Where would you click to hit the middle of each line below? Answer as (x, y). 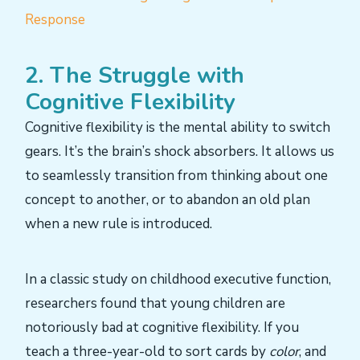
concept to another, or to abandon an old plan (168, 200)
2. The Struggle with (135, 76)
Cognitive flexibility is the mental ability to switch (178, 128)
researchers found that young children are (155, 304)
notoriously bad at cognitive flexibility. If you (162, 328)
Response (55, 19)
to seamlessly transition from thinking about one (176, 176)
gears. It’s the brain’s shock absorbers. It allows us (180, 152)
